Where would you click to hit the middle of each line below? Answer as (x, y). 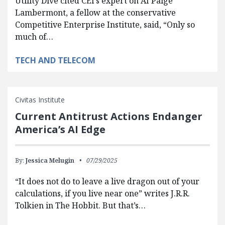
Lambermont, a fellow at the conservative (95, 12)
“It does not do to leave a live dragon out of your (107, 181)
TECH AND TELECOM (55, 60)
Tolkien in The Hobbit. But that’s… (80, 205)
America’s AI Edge (60, 129)
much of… (34, 36)
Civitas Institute (40, 99)
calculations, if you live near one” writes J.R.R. (102, 193)
